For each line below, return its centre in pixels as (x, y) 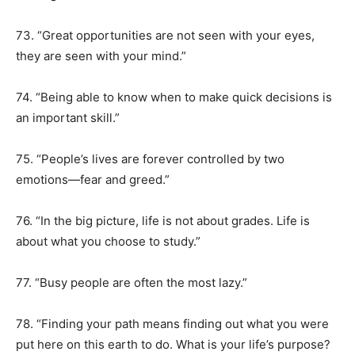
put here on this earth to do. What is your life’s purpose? (173, 344)
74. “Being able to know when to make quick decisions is (174, 97)
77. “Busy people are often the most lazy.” (132, 282)
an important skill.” (68, 118)
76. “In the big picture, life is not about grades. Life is (163, 221)
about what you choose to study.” (108, 241)
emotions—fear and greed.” (93, 179)
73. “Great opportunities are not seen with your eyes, (165, 35)
